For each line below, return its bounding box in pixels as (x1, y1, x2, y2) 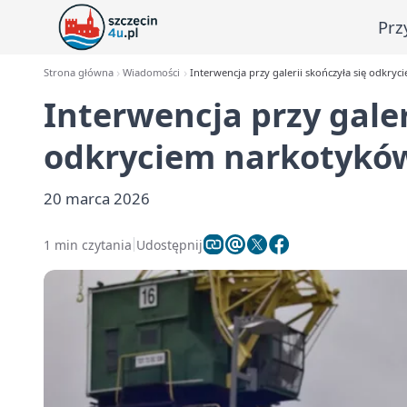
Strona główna (44, 65, 114, 79)
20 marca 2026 (44, 188, 150, 209)
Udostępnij (136, 235, 203, 253)
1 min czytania (44, 235, 132, 253)
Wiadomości (123, 65, 181, 79)
